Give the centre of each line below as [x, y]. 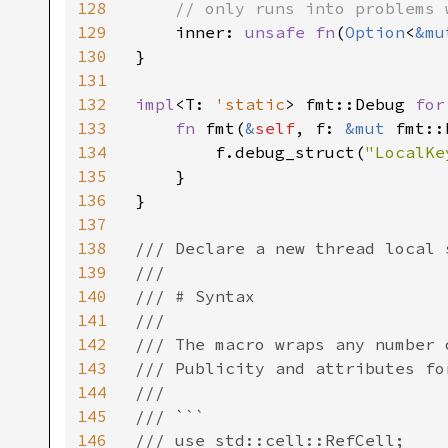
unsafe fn [290, 32]
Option [375, 32]
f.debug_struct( [250, 152]
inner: [210, 32]
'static [250, 104]
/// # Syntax [195, 296]
